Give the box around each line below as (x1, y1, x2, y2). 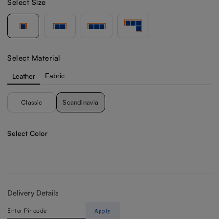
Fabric (45, 71, 65, 80)
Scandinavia (63, 98, 99, 106)
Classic (21, 98, 43, 106)
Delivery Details (7, 188, 59, 197)
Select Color (7, 129, 47, 137)
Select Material (7, 53, 61, 63)
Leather (12, 71, 35, 80)
